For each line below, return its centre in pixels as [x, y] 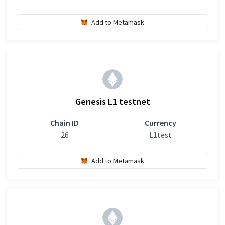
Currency [160, 123]
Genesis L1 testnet [113, 102]
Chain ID [65, 123]
